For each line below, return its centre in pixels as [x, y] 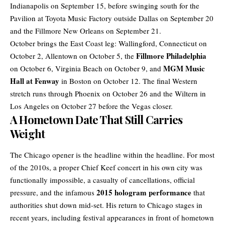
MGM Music [184, 69]
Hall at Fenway [35, 81]
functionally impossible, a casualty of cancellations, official [102, 180]
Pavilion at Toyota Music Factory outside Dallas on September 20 [112, 18]
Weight [28, 134]
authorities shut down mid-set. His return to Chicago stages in [106, 205]
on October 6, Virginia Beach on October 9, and [87, 69]
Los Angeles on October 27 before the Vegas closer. [91, 106]
